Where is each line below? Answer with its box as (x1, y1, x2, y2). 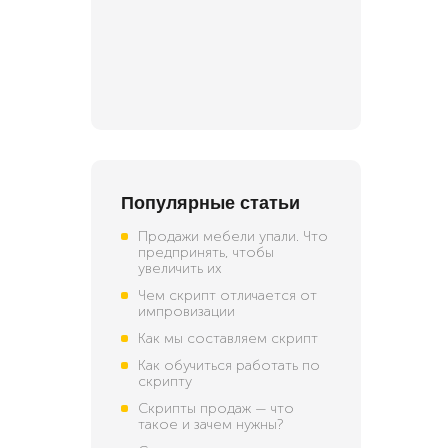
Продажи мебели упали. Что (138, 228, 328, 245)
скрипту (138, 373, 192, 390)
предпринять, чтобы (138, 244, 274, 261)
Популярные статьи (121, 193, 300, 213)
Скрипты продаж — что (138, 400, 294, 417)
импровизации (138, 303, 235, 320)
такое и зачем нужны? (138, 416, 284, 433)
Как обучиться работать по (138, 357, 320, 374)
